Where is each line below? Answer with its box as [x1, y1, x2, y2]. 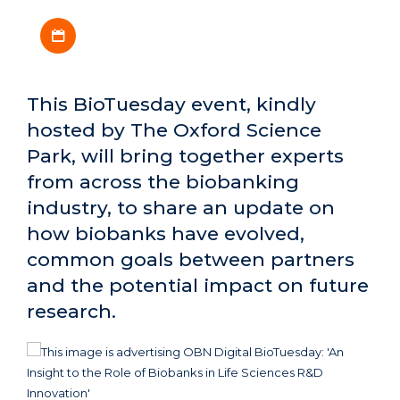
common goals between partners [27, 247, 354, 271]
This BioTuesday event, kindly [27, 92, 316, 115]
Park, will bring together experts [27, 144, 344, 167]
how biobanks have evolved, [27, 221, 304, 245]
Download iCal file [75, 16, 186, 33]
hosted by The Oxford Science [27, 118, 321, 141]
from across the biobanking [27, 170, 299, 193]
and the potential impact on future [27, 273, 369, 296]
